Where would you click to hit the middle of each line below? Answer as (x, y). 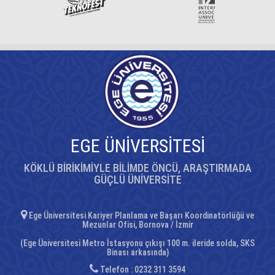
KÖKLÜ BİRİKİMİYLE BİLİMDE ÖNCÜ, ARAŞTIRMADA (137, 168)
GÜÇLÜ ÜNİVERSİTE (137, 180)
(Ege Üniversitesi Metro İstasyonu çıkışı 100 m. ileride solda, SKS (137, 243)
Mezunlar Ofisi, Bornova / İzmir (137, 225)
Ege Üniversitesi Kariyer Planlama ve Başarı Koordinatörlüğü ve (141, 215)
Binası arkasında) (137, 252)
